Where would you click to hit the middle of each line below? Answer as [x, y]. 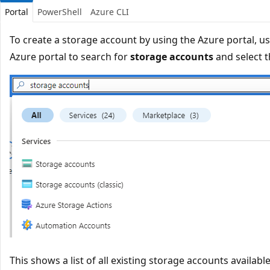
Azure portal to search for [70, 56]
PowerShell [60, 11]
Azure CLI [110, 11]
